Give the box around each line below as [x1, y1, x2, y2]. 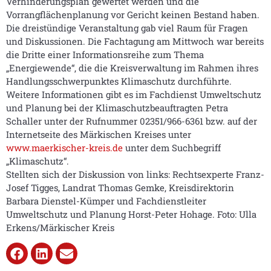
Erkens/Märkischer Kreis [6, 221, 114, 233]
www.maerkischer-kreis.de [6, 142, 123, 154]
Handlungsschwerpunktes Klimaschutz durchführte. [6, 75, 232, 87]
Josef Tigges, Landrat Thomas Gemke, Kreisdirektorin [6, 181, 234, 194]
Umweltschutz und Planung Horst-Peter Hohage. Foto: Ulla [6, 208, 256, 220]
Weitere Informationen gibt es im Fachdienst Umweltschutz [6, 88, 261, 100]
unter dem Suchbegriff [123, 142, 221, 154]
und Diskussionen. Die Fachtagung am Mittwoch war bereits [6, 35, 264, 47]
